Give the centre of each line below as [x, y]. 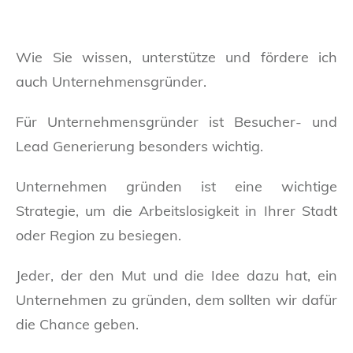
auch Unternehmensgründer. [111, 81]
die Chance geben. [77, 324]
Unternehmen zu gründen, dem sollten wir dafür [176, 299]
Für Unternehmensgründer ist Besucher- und [176, 121]
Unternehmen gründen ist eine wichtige [176, 186]
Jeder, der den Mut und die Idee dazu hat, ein [176, 275]
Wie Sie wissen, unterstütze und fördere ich [176, 57]
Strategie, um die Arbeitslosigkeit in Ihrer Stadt [176, 210]
